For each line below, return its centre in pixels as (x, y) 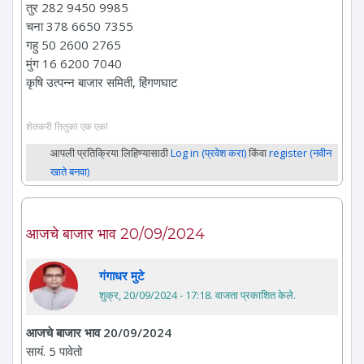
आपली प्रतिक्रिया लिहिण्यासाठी (110, 152)
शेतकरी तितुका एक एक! (67, 126)
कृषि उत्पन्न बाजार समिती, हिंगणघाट (102, 82)
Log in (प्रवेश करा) (208, 152)
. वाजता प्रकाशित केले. (253, 295)
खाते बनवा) (70, 171)
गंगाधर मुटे (122, 275)
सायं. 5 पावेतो (54, 351)
